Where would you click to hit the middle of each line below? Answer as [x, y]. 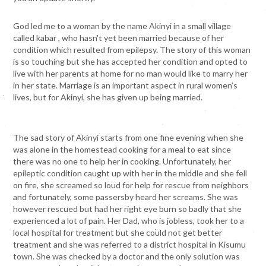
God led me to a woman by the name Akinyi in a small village [122, 26]
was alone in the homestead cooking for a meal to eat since [122, 149]
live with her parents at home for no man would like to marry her [131, 74]
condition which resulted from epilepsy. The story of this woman [132, 50]
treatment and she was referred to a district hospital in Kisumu [130, 244]
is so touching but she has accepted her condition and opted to [131, 62]
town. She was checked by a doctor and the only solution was [127, 256]
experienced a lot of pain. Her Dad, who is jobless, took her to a [129, 220]
